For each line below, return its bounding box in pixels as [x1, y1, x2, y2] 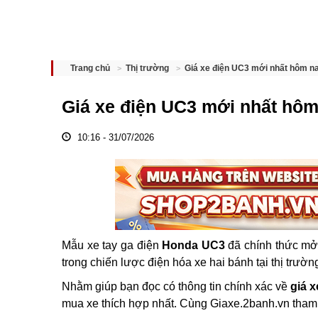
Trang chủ [70, 63, 110, 73]
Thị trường [126, 63, 169, 73]
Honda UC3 [162, 239, 225, 251]
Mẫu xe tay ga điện [62, 239, 163, 251]
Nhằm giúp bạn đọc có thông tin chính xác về [62, 280, 290, 292]
